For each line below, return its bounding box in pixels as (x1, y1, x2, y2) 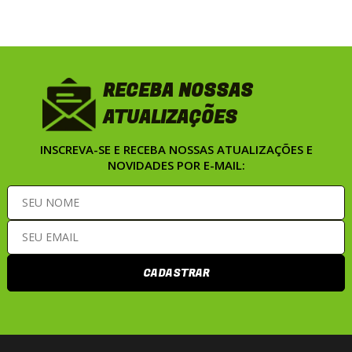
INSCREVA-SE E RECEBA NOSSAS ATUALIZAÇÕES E (39, 141, 313, 157)
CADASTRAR (142, 264, 210, 281)
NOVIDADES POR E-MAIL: (107, 156, 245, 173)
